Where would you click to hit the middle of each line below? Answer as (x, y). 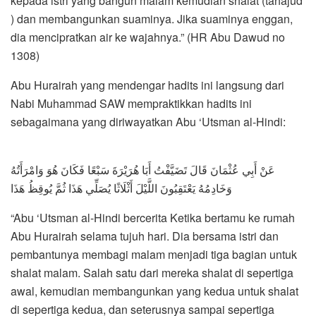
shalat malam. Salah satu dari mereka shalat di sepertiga (152, 273)
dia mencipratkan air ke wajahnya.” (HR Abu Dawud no (148, 37)
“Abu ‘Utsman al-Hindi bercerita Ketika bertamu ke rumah (153, 218)
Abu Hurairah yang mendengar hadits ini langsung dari (147, 85)
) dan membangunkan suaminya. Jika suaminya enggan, (152, 19)
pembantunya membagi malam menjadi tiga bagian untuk (154, 255)
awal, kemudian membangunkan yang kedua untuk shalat (154, 291)
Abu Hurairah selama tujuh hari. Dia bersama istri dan (145, 236)
